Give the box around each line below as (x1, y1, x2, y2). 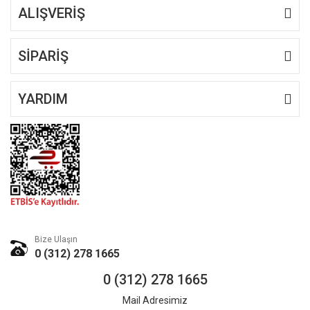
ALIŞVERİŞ (18, 5, 85, 22)
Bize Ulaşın (35, 235, 77, 245)
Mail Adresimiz (122, 295, 188, 307)
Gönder (141, 10, 169, 21)
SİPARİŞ (18, 48, 69, 65)
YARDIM (18, 91, 68, 108)
